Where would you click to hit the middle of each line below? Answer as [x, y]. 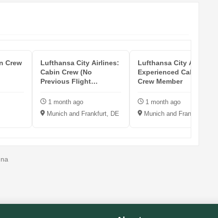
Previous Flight [66, 82]
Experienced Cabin [169, 72]
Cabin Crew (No [66, 72]
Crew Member [160, 82]
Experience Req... [69, 91]
